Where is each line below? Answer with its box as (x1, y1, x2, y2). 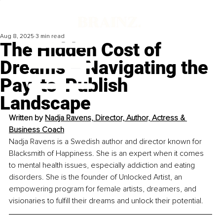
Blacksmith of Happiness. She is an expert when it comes (9, 148, 206, 159)
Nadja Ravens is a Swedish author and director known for (9, 137, 204, 147)
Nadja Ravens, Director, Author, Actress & (45, 113, 187, 123)
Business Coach (9, 125, 64, 135)
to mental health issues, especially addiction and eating (9, 160, 197, 171)
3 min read (36, 33, 65, 40)
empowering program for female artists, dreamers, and (9, 184, 198, 194)
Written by (9, 113, 45, 123)
